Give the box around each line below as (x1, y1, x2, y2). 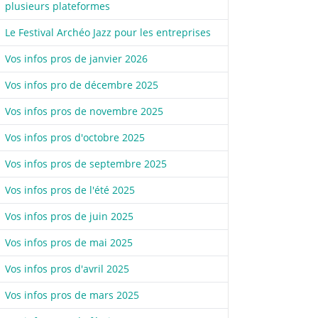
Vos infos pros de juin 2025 (4, 209, 133, 223)
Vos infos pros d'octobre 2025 (4, 130, 145, 144)
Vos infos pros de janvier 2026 (4, 51, 148, 65)
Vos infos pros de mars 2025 (4, 287, 139, 302)
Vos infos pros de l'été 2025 (4, 182, 135, 197)
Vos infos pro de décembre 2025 (4, 77, 158, 92)
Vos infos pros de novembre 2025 (4, 104, 163, 118)
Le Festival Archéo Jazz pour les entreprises (4, 25, 211, 39)
